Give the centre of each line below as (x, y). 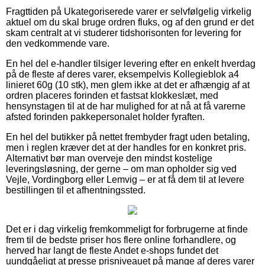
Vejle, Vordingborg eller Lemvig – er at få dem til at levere (125, 179)
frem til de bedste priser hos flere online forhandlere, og (121, 240)
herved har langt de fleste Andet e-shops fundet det (112, 250)
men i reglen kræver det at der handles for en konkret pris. (126, 147)
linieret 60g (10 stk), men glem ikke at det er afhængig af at (128, 85)
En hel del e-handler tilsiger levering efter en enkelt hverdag (131, 63)
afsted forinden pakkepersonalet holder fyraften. (105, 117)
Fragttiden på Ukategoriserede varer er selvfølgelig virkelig (129, 11)
